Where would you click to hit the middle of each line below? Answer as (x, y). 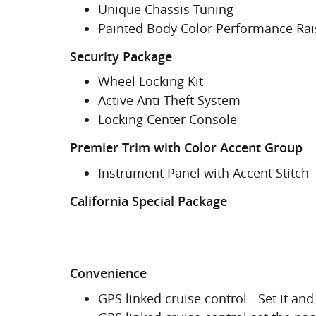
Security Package (121, 56)
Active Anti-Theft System (169, 100)
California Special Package (148, 201)
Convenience (108, 273)
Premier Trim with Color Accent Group (186, 148)
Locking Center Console (168, 119)
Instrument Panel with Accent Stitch (203, 172)
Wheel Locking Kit (151, 81)
